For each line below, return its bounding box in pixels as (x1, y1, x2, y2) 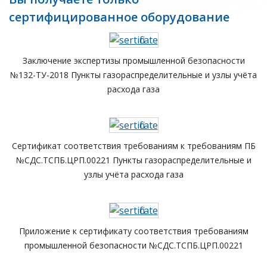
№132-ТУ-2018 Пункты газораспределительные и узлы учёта (10, 69, 257, 80)
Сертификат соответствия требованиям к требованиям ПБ (11, 140, 256, 151)
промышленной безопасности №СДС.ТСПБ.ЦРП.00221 (24, 240, 243, 251)
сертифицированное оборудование (9, 9, 229, 25)
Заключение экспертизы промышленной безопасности (22, 55, 245, 66)
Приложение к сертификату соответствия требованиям (18, 225, 249, 237)
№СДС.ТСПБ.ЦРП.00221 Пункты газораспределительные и (15, 154, 252, 166)
